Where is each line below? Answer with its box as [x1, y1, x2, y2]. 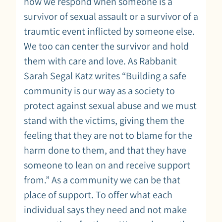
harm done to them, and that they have [24, 143, 186, 157]
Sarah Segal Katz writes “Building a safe [24, 69, 186, 82]
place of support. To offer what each [24, 188, 172, 201]
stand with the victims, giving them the [24, 113, 184, 127]
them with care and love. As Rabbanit [24, 54, 177, 67]
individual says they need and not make [24, 203, 187, 216]
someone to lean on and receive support [24, 158, 190, 171]
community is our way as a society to [24, 84, 175, 97]
